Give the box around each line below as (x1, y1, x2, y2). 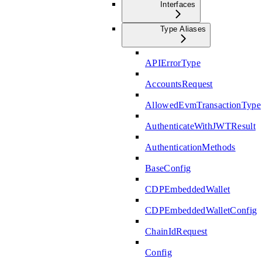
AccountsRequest (145, 78, 213, 89)
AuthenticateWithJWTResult (145, 120, 256, 131)
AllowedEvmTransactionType (145, 99, 261, 110)
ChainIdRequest (145, 226, 208, 236)
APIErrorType (145, 57, 201, 68)
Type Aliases (160, 24, 206, 33)
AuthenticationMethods (145, 142, 236, 152)
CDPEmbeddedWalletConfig (145, 205, 257, 215)
